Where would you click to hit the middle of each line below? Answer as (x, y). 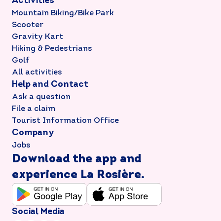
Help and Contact (50, 85)
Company (33, 133)
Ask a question (41, 97)
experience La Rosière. (78, 175)
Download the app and (77, 159)
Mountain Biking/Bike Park (63, 13)
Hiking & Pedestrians (52, 49)
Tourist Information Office (65, 121)
